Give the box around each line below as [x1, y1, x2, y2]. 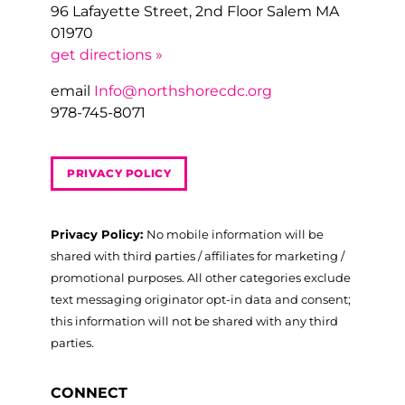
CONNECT [51, 383, 127, 401]
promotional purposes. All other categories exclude [51, 269, 351, 285]
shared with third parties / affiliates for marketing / [51, 248, 344, 263]
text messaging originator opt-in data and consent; [51, 291, 351, 306]
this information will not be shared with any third [51, 313, 338, 328]
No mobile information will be [146, 226, 324, 241]
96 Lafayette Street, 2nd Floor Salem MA [51, 2, 339, 20]
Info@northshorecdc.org [94, 81, 272, 99]
